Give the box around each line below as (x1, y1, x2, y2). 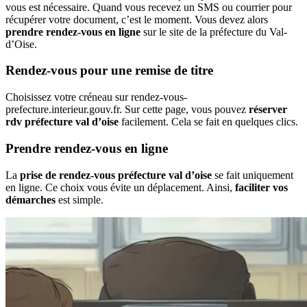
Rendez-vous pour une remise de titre (5, 63, 213, 78)
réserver (249, 103, 287, 116)
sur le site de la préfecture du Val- (140, 25, 287, 38)
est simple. (56, 193, 103, 206)
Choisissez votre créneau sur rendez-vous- (5, 91, 187, 103)
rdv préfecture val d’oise (5, 116, 119, 128)
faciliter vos (235, 181, 288, 193)
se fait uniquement (212, 169, 293, 181)
